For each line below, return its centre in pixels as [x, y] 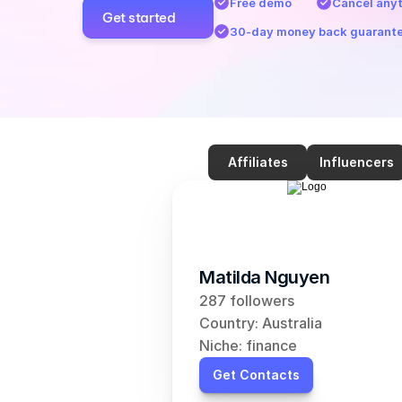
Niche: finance [248, 345]
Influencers [356, 162]
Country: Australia [261, 323]
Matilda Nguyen [264, 277]
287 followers [247, 301]
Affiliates [258, 162]
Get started [139, 17]
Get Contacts [256, 375]
